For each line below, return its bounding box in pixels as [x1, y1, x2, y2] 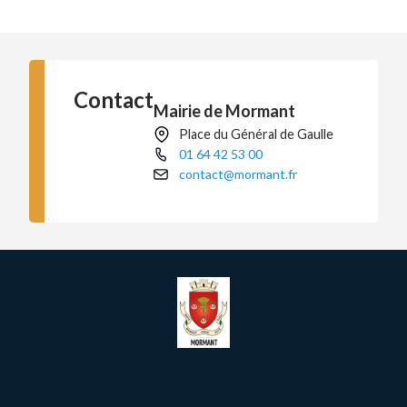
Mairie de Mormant [154, 101, 295, 122]
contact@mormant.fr [179, 166, 297, 183]
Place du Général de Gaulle [178, 126, 333, 143]
